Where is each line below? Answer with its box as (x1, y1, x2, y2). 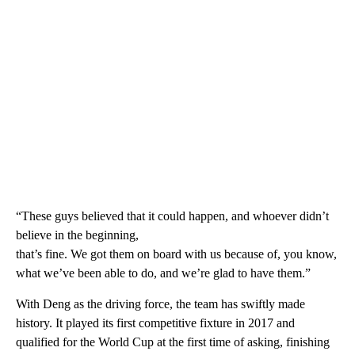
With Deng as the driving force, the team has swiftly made (16, 297, 305, 311)
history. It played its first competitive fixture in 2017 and (16, 316, 295, 330)
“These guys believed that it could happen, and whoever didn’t (16, 209, 329, 223)
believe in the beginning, (16, 228, 139, 242)
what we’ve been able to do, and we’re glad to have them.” (16, 266, 311, 281)
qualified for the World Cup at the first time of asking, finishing (16, 335, 330, 349)
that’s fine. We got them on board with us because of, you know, (16, 247, 337, 261)
